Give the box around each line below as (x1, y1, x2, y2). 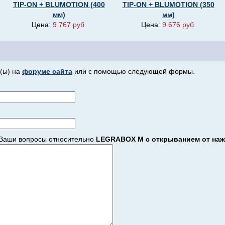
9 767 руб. (52, 21, 86, 29)
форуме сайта (22, 67, 72, 75)
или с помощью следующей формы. (72, 67, 195, 75)
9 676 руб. (162, 21, 196, 29)
